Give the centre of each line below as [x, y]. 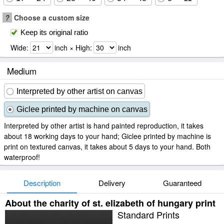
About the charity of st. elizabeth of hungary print [110, 203]
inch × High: [73, 47]
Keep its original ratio [54, 32]
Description [42, 183]
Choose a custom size [51, 17]
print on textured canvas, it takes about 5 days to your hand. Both [107, 146]
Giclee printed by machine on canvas [82, 109]
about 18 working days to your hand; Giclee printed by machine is [107, 136]
